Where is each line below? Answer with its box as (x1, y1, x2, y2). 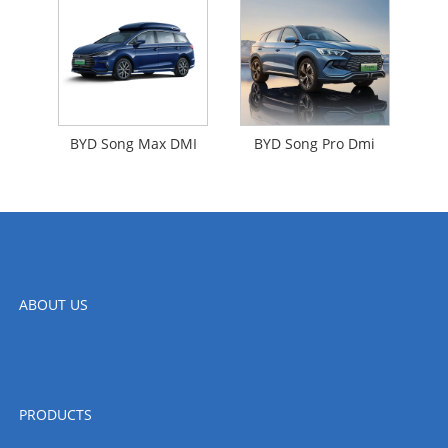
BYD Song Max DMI (69, 134, 197, 154)
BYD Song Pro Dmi (254, 134, 376, 154)
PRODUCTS (18, 404, 92, 424)
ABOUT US (18, 294, 88, 314)
